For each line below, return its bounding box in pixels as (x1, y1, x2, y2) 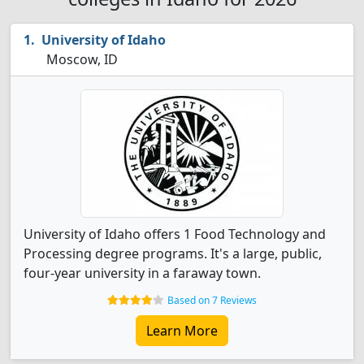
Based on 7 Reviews (167, 293, 257, 307)
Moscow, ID (43, 50, 118, 68)
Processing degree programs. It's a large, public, (24, 245, 322, 262)
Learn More (146, 322, 218, 340)
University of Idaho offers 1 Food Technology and (24, 225, 326, 243)
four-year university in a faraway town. (24, 264, 261, 282)
